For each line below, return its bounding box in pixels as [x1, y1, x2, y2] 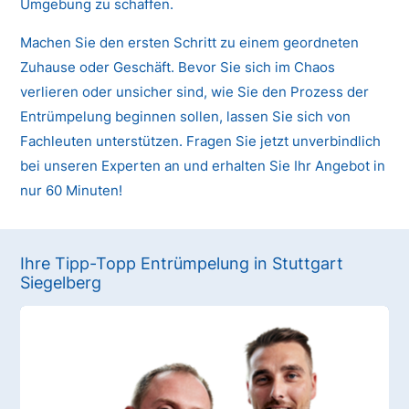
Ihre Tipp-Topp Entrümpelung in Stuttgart [20, 253, 344, 273]
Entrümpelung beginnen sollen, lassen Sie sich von [20, 108, 351, 126]
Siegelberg [20, 272, 102, 292]
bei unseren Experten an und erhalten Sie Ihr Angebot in [20, 157, 386, 175]
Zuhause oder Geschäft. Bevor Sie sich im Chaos [20, 58, 336, 77]
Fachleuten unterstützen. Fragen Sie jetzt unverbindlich [20, 132, 382, 151]
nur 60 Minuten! [20, 182, 123, 200]
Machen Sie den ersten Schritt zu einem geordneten [20, 34, 360, 52]
